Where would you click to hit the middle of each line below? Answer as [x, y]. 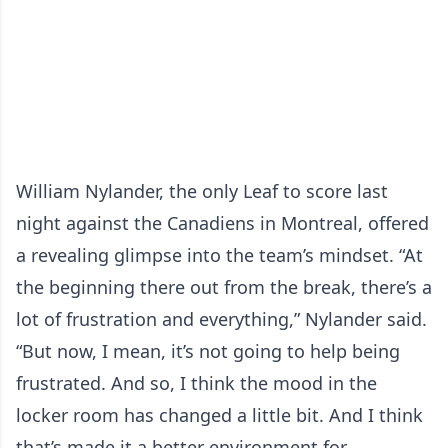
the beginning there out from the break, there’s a [224, 287]
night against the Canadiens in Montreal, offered [222, 223]
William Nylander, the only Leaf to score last [202, 191]
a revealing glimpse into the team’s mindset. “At [219, 255]
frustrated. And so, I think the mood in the [196, 383]
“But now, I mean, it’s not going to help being [208, 351]
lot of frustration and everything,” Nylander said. [221, 319]
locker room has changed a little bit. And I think [219, 415]
